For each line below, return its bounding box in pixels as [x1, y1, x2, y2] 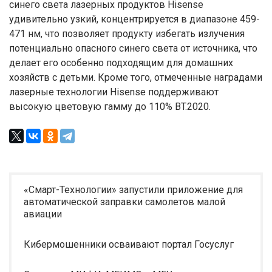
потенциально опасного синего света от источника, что [9, 42, 257, 54]
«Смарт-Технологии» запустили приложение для [24, 184, 243, 195]
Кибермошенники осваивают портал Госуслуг [24, 239, 234, 250]
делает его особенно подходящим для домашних [9, 57, 233, 69]
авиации [24, 208, 62, 220]
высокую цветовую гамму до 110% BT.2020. [9, 101, 211, 112]
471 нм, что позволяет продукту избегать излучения [9, 28, 245, 39]
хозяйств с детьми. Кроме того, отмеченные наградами [9, 72, 262, 83]
